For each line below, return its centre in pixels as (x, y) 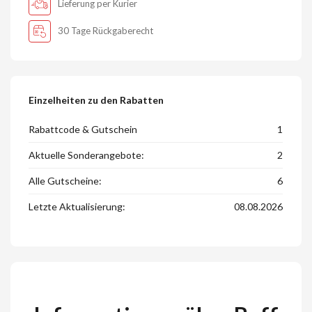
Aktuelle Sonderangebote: (87, 155)
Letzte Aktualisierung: (77, 207)
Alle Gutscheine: (65, 181)
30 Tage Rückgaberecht (106, 31)
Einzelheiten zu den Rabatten (96, 100)
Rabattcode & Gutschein (83, 130)
